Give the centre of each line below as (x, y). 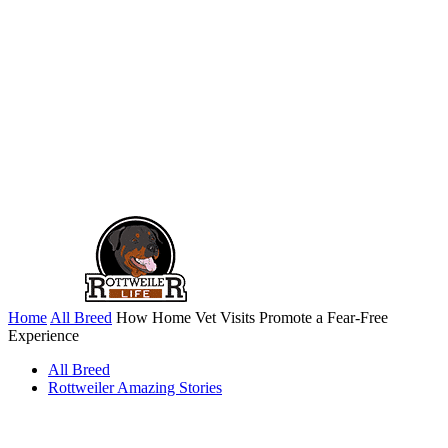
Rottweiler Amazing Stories (135, 387)
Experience (43, 335)
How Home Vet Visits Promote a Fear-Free (252, 317)
